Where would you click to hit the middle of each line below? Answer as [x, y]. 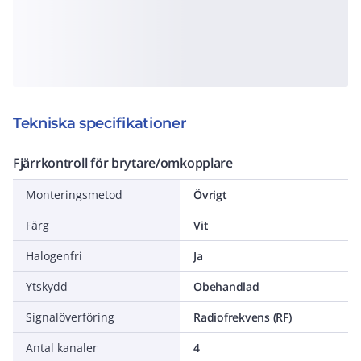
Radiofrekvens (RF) [243, 317]
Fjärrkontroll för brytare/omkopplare [123, 163]
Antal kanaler [62, 348]
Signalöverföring [70, 317]
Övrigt [210, 195]
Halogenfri [54, 256]
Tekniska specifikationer [100, 123]
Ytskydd [47, 286]
